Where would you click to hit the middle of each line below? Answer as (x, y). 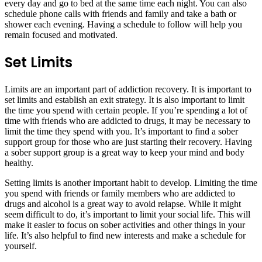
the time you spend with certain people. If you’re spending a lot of (126, 111)
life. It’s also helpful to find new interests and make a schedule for (125, 236)
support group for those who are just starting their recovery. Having (128, 142)
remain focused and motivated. (61, 35)
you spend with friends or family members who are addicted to (120, 194)
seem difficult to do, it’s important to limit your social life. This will (127, 215)
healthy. (19, 163)
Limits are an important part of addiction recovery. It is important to (128, 89)
